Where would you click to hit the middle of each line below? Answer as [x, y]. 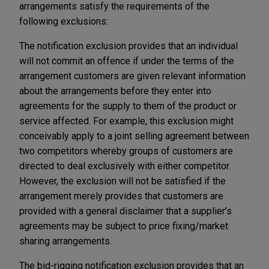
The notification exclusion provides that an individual [128, 46]
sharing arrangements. [65, 241]
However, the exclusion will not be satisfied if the [122, 181]
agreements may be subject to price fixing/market [124, 226]
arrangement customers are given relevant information [132, 76]
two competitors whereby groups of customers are [126, 151]
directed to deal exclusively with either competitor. [125, 166]
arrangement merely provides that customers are [121, 196]
